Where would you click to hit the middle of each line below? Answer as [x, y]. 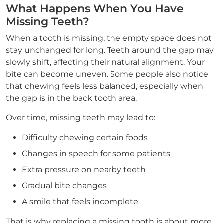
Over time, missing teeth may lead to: [81, 118]
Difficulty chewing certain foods [85, 138]
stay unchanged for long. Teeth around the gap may [110, 50]
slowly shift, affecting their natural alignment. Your [105, 62]
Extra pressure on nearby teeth [84, 169]
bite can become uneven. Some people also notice [107, 74]
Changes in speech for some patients [96, 154]
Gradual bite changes [64, 185]
